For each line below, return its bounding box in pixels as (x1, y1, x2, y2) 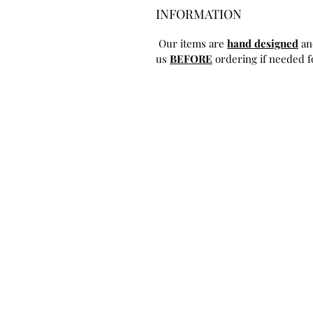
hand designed (227, 36, 298, 50)
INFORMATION (156, 5, 242, 22)
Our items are (156, 36, 227, 50)
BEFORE (170, 51, 212, 66)
